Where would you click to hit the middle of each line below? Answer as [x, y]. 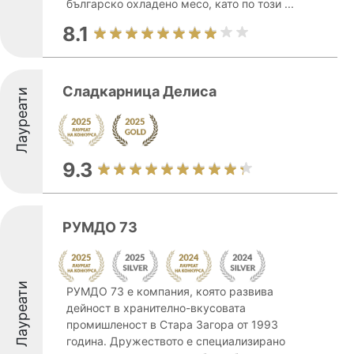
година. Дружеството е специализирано [176, 341]
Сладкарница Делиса [139, 91]
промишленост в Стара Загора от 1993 [172, 324]
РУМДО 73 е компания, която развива [170, 291]
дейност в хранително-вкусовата [156, 308]
